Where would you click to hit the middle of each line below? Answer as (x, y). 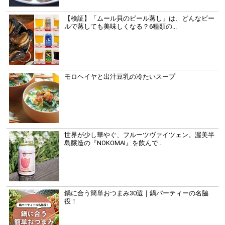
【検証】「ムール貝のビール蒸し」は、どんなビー (140, 18)
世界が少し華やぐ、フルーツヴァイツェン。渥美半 (140, 135)
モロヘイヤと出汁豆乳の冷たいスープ (120, 76)
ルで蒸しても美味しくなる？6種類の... (121, 26)
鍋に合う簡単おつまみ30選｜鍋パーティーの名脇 (137, 193)
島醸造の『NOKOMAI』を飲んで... (114, 143)
